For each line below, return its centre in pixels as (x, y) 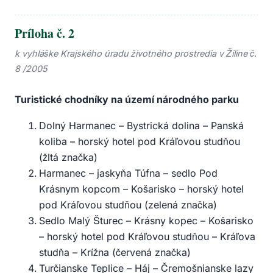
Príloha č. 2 (44, 33)
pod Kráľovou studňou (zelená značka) (128, 205)
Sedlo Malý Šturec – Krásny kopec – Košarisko (146, 221)
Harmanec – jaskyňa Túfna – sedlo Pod (128, 173)
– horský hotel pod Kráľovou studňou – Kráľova (147, 237)
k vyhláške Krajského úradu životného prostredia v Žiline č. (136, 54)
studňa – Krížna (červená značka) (115, 253)
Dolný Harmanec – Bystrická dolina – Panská (141, 126)
